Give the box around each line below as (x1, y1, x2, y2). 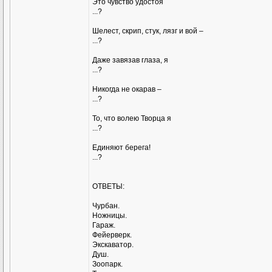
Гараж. (92, 221, 115, 229)
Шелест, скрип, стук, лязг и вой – (92, 27, 203, 35)
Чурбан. (92, 202, 120, 210)
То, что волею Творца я (92, 114, 171, 123)
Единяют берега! (92, 143, 151, 152)
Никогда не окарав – (92, 85, 161, 93)
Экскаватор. (92, 240, 134, 249)
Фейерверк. (92, 231, 132, 239)
